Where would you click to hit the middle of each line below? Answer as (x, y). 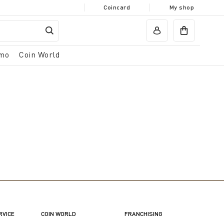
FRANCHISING (143, 214)
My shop (182, 7)
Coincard (117, 7)
